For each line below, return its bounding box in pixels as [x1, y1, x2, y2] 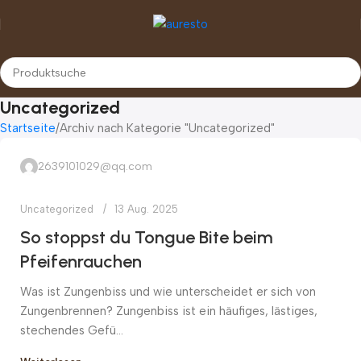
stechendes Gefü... [20, 323, 123, 338]
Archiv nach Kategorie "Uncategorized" [60, 121, 275, 135]
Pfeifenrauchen [20, 251, 142, 272]
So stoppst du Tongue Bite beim [20, 226, 273, 248]
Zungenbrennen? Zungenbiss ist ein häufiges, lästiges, [20, 304, 317, 318]
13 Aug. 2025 [114, 203, 178, 215]
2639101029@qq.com [38, 160, 152, 173]
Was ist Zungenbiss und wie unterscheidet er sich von [20, 284, 316, 299]
